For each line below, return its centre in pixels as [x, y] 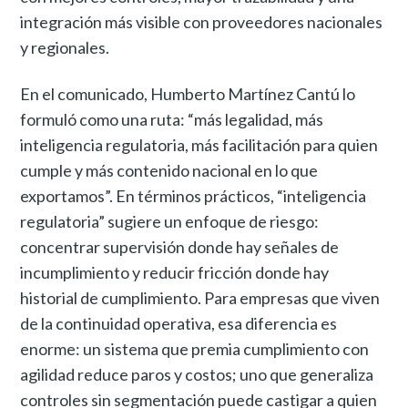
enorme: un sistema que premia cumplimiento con [195, 348]
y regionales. [65, 47]
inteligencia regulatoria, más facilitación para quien [199, 144]
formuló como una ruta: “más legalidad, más [172, 119]
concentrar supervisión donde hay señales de [180, 246]
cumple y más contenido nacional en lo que [169, 170]
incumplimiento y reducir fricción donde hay [175, 272]
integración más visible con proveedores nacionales [202, 21]
